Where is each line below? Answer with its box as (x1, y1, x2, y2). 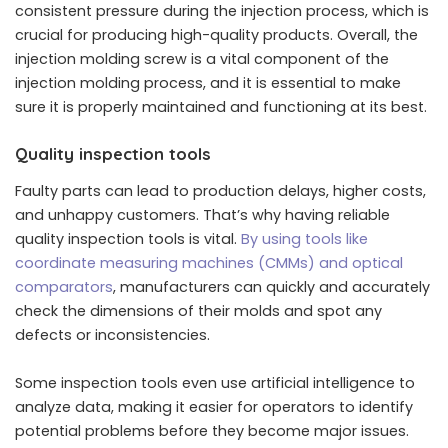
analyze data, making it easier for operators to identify (15, 397, 413, 418)
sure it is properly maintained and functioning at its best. (15, 96, 427, 117)
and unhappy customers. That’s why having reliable (15, 205, 390, 226)
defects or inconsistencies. (15, 325, 210, 346)
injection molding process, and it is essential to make (15, 72, 401, 93)
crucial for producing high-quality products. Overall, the (15, 24, 418, 45)
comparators (15, 277, 113, 298)
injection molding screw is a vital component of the (15, 48, 389, 69)
